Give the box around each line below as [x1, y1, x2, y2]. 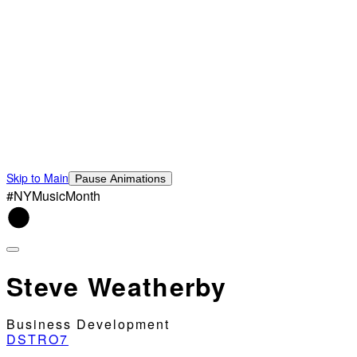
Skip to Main [6, 170, 69, 186]
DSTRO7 [6, 330, 69, 349]
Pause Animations [75, 172, 166, 186]
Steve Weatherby [6, 267, 227, 304]
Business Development [6, 315, 170, 334]
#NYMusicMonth [6, 186, 100, 206]
